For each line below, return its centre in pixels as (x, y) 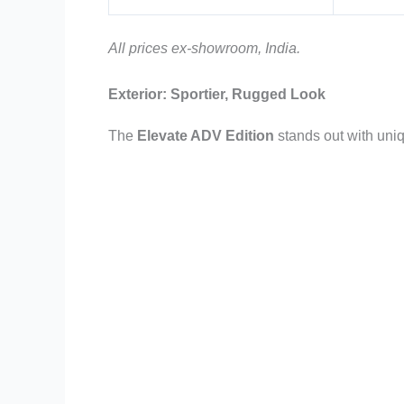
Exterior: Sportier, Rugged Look (217, 95)
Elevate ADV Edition (206, 136)
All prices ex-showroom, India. (204, 48)
